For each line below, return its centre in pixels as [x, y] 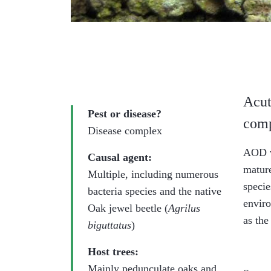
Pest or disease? [125, 114]
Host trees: [113, 252]
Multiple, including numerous [153, 174]
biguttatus [109, 225]
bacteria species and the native [155, 191]
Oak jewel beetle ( [128, 208]
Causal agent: [120, 157]
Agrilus [184, 208]
